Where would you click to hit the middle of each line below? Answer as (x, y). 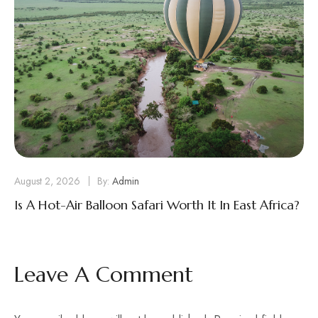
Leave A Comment (104, 274)
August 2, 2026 (49, 181)
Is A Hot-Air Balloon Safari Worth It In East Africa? (157, 204)
